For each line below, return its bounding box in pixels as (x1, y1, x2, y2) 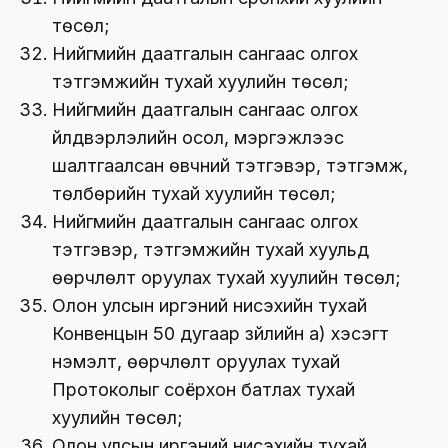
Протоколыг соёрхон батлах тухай (52, 378, 355, 400)
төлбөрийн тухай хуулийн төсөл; (52, 182, 336, 204)
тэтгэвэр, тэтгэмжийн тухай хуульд (52, 238, 369, 260)
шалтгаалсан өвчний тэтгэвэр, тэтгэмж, (52, 154, 408, 176)
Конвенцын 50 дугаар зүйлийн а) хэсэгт (52, 322, 389, 344)
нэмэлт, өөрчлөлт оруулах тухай (52, 350, 340, 372)
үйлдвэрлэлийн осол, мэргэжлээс (52, 126, 344, 148)
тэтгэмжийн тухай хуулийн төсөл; (52, 70, 349, 92)
